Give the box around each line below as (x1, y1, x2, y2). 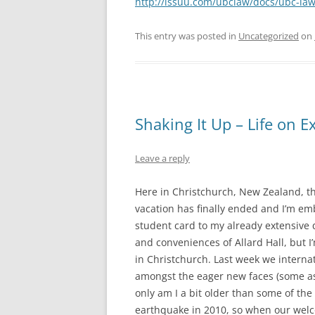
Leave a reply (135, 152, 190, 165)
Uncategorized (238, 30, 299, 42)
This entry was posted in (135, 30, 238, 42)
